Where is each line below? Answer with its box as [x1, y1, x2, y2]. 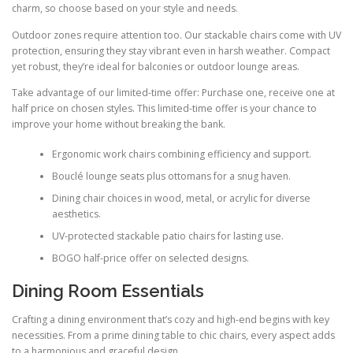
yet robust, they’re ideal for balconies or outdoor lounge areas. [12, 59, 299, 73]
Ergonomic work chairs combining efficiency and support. [51, 147, 311, 162]
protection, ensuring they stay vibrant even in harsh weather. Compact [12, 43, 330, 58]
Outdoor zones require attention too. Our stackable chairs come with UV [12, 28, 341, 42]
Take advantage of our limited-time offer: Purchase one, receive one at [12, 85, 335, 99]
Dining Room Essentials [12, 281, 204, 302]
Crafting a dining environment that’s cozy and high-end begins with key [12, 312, 329, 326]
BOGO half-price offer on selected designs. [51, 251, 249, 266]
